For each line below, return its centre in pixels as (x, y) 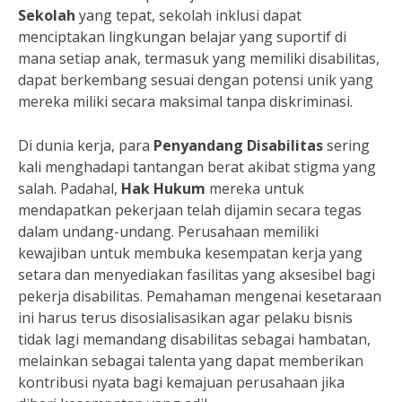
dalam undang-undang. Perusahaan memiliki (168, 232)
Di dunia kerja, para (86, 146)
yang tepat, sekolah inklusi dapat (188, 16)
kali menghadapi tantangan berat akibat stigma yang (197, 167)
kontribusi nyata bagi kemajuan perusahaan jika (181, 383)
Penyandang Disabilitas (238, 146)
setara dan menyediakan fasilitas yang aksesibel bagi (197, 275)
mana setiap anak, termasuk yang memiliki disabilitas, (199, 59)
